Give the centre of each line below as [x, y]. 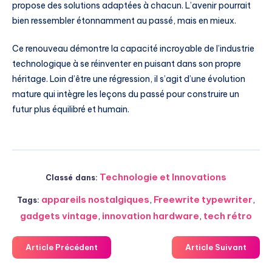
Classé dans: [72, 178]
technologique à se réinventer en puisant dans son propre [127, 64]
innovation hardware [151, 216]
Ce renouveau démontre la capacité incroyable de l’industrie [133, 49]
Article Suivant [216, 247]
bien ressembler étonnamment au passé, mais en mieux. [124, 21]
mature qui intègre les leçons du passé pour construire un [126, 94]
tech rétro [228, 216]
